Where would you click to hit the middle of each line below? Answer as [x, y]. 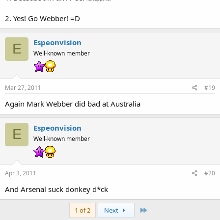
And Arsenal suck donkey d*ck [56, 189]
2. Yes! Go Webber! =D [42, 18]
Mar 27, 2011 [23, 87]
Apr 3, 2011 [21, 173]
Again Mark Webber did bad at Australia [73, 103]
